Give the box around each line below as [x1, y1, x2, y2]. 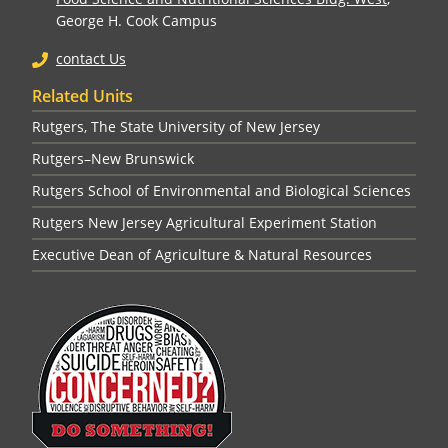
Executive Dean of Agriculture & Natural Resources [32, 245, 372, 264]
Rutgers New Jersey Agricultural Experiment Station [32, 213, 377, 232]
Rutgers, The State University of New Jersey [32, 117, 320, 136]
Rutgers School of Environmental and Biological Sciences [32, 181, 411, 200]
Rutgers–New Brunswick [32, 149, 194, 168]
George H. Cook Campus [56, 11, 217, 30]
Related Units [32, 85, 133, 107]
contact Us [56, 49, 126, 68]
